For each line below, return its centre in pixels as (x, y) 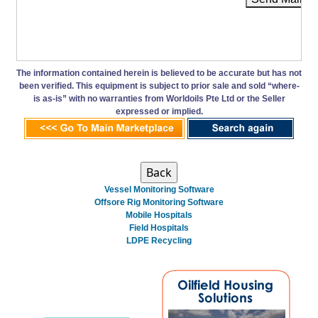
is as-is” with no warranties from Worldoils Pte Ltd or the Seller (159, 98)
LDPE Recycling (159, 240)
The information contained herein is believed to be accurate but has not (159, 73)
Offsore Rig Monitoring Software (159, 202)
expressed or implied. (159, 111)
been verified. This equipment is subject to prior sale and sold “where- (159, 86)
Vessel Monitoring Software (159, 189)
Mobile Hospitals (159, 215)
